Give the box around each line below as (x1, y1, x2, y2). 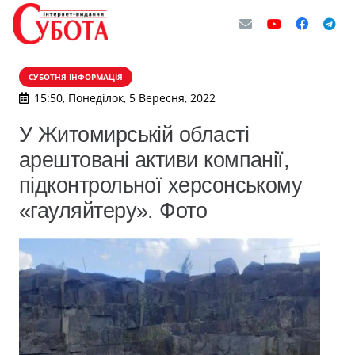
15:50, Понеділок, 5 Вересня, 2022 (33, 90, 216, 105)
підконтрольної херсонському (19, 173, 303, 197)
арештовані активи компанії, (19, 147, 290, 172)
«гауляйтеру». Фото (19, 198, 208, 223)
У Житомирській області (19, 122, 250, 147)
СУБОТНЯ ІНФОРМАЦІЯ (29, 71, 123, 82)
